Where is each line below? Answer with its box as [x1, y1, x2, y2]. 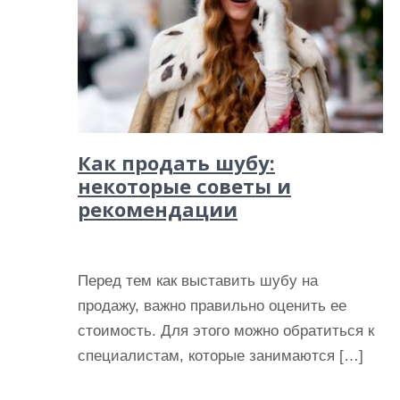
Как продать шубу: [78, 149, 275, 176]
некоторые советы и [78, 172, 291, 199]
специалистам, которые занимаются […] [78, 347, 363, 364]
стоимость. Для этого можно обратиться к [78, 322, 374, 339]
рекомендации [78, 196, 237, 222]
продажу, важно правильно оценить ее [78, 297, 346, 314]
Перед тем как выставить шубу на [78, 272, 318, 289]
